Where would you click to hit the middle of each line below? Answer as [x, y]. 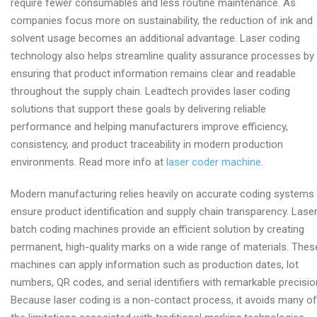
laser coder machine [214, 162]
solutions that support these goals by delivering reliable [138, 109]
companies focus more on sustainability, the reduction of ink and [162, 21]
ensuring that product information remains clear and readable [153, 74]
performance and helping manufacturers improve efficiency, [149, 127]
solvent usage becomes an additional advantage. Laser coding [155, 38]
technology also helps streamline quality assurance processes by [162, 56]
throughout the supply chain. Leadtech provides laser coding [150, 91]
